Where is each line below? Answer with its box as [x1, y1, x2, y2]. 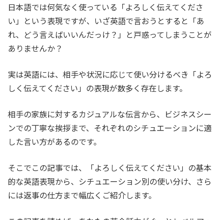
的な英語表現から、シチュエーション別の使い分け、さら [8, 175, 212, 188]
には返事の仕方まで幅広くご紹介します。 [8, 189, 156, 201]
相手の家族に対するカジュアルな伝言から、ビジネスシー [8, 108, 212, 120]
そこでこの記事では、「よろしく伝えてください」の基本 [8, 162, 212, 174]
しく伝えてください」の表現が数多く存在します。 [8, 82, 187, 94]
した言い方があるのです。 [8, 136, 101, 148]
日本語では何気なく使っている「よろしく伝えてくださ [8, 1, 203, 13]
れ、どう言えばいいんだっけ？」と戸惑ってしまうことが [8, 28, 212, 41]
